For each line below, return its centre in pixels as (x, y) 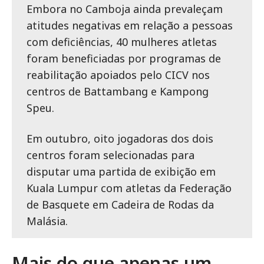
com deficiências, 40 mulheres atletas (122, 42)
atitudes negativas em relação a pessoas (130, 25)
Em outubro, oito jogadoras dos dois (120, 138)
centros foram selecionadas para (110, 155)
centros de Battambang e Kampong (118, 91)
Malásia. (47, 221)
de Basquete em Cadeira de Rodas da (120, 204)
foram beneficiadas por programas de (124, 58)
